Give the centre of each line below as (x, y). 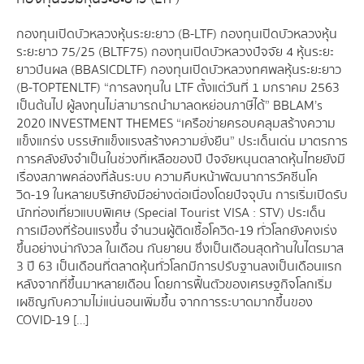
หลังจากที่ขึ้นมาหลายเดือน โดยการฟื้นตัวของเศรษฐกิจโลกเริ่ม (174, 284)
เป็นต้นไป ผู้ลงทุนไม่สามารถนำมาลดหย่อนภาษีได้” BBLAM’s (169, 106)
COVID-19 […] (52, 320)
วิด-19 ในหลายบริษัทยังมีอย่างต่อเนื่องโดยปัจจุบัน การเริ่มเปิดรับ (182, 195)
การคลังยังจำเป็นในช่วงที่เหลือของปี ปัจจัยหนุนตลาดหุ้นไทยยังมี (181, 159)
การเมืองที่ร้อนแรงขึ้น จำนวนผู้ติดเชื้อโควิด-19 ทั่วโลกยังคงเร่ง (177, 231)
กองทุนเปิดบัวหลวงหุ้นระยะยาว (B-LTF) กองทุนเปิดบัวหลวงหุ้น (177, 34)
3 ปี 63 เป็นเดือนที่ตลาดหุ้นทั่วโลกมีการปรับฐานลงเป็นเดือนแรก (179, 266)
